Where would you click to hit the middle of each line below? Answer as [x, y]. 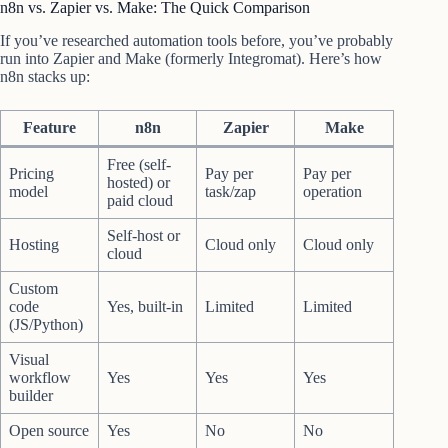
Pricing [31, 173]
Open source [49, 430]
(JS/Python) [46, 324]
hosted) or [138, 182]
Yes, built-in [145, 306]
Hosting [34, 244]
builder [31, 395]
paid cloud [140, 200]
